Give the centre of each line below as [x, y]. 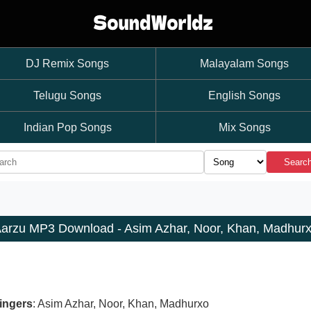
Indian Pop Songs [67, 127]
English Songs [244, 95]
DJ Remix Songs [67, 64]
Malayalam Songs [244, 64]
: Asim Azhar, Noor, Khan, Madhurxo [121, 304]
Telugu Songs [67, 95]
